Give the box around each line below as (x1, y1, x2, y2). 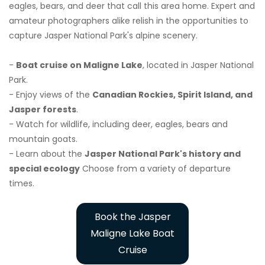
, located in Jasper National (143, 59, 254, 71)
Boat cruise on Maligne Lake (16, 59, 143, 71)
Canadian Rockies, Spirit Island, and (92, 88, 253, 101)
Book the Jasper (94, 209, 171, 224)
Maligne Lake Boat (91, 226, 174, 240)
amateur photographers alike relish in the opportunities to (9, 14, 248, 27)
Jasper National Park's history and (85, 147, 241, 160)
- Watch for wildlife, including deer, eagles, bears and (9, 118, 228, 130)
